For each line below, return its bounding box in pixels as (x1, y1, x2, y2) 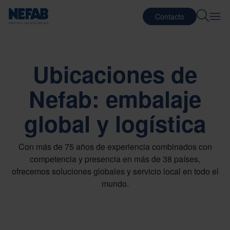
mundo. (101, 178, 129, 189)
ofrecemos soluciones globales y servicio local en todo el (11, 165, 219, 177)
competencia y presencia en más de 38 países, (30, 153, 200, 165)
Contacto (155, 11, 184, 22)
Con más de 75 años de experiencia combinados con (18, 141, 212, 152)
